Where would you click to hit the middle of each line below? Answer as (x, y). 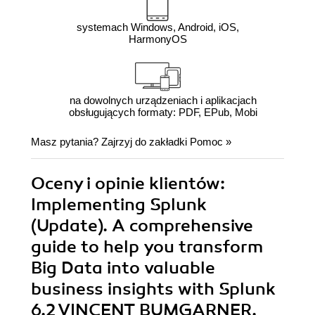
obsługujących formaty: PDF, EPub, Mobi (163, 112)
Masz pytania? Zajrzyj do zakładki (110, 141)
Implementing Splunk (119, 204)
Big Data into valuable (123, 268)
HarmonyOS (157, 39)
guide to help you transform (147, 246)
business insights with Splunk (153, 289)
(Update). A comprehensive (142, 225)
